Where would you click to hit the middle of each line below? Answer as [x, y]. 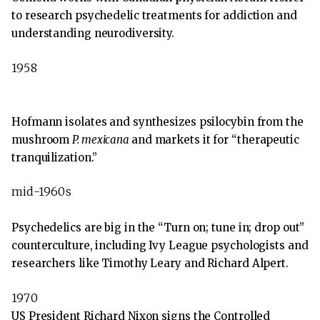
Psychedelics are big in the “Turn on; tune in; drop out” [158, 228]
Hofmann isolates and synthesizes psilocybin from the [157, 121]
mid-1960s [41, 192]
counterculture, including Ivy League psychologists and [160, 246]
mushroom [42, 139]
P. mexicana [102, 139]
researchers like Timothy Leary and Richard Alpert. [150, 264]
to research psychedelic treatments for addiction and [154, 16]
